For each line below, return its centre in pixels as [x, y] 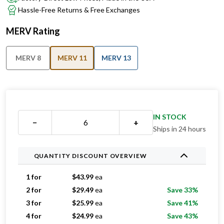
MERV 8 [28, 58]
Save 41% [182, 203]
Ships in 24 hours [179, 129]
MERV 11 [72, 58]
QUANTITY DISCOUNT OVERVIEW [90, 155]
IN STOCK [170, 117]
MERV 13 [116, 58]
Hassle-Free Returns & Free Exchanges [79, 10]
